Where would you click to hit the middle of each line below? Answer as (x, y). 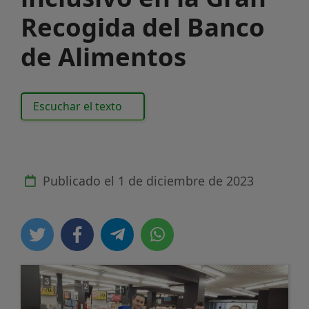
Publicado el (79, 180)
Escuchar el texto (77, 106)
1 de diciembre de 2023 (186, 180)
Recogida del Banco (143, 27)
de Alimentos (103, 56)
